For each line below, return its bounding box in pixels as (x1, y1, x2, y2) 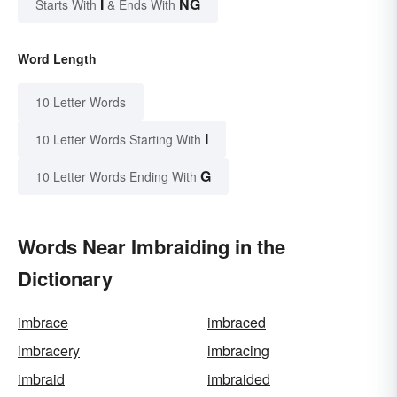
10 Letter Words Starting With (35, 130, 201, 149)
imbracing (207, 340, 269, 362)
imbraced (207, 312, 266, 333)
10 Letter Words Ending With (35, 167, 197, 186)
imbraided (207, 369, 270, 390)
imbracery (18, 340, 80, 362)
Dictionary (18, 264, 113, 293)
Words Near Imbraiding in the (18, 232, 285, 261)
